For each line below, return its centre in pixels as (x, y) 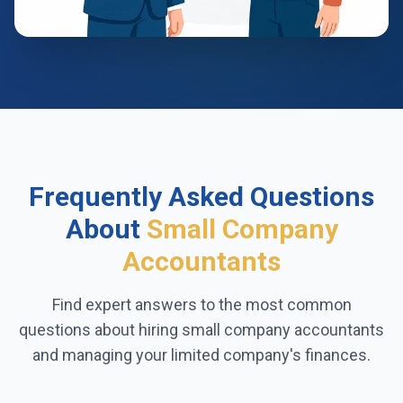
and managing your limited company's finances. (201, 354)
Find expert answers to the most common (201, 304)
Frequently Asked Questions (201, 196)
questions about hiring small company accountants (201, 329)
